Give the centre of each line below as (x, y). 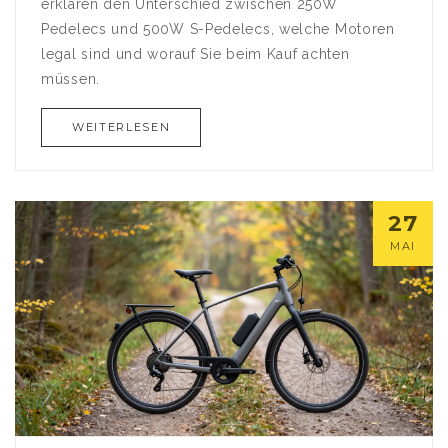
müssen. (70, 78)
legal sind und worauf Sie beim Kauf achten (195, 53)
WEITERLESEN (121, 126)
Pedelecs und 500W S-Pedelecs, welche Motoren (218, 28)
